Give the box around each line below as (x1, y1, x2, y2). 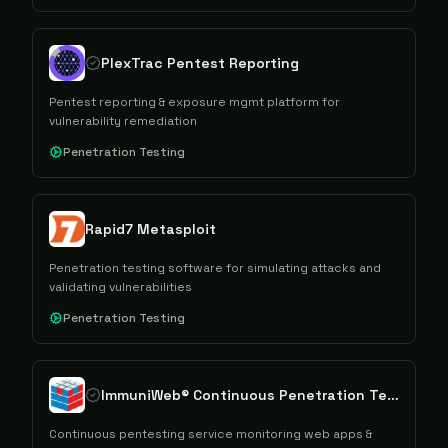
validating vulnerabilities (49, 279, 192, 295)
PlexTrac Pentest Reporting (101, 54, 299, 72)
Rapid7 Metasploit (85, 220, 216, 238)
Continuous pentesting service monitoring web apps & (49, 426, 372, 442)
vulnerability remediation (49, 113, 197, 129)
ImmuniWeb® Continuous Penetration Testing (387, 386, 399, 404)
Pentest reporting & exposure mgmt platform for (49, 94, 340, 110)
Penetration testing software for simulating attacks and (49, 260, 381, 276)
